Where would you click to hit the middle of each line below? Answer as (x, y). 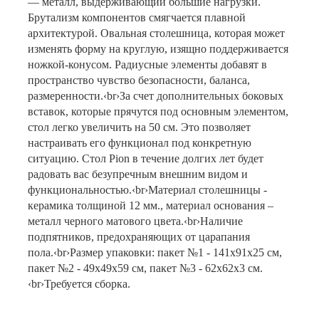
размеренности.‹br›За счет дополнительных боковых (155, 96)
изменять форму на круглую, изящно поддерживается (158, 49)
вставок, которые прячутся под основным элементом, (158, 111)
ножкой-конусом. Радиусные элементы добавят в (147, 64)
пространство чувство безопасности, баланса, (138, 80)
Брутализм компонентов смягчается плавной (136, 17)
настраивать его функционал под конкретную (139, 143)
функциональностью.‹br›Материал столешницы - (147, 190)
